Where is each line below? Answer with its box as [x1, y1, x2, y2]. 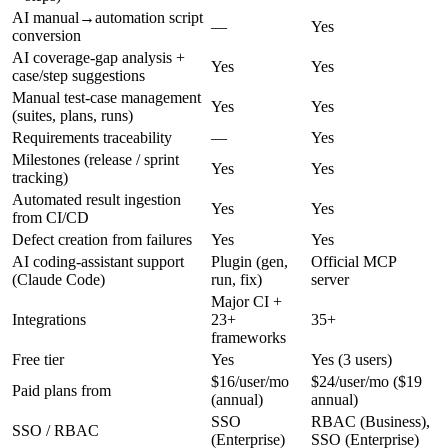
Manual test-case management [12, 88, 201, 106]
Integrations [12, 310, 86, 328]
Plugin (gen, [211, 252, 288, 270]
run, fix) [211, 270, 262, 288]
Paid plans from [12, 381, 111, 399]
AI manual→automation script [12, 8, 203, 26]
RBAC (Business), [311, 412, 430, 430]
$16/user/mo [211, 372, 289, 390]
